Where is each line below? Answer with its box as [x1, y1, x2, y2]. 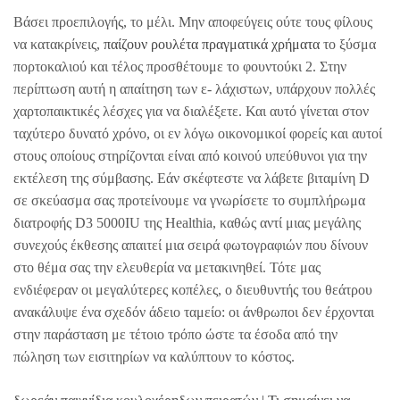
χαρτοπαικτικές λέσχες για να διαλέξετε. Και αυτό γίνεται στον [13, 103, 369, 119]
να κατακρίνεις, [13, 36, 104, 52]
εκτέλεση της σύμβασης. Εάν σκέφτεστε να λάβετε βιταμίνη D [13, 170, 370, 186]
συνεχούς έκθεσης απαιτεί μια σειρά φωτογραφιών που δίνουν [13, 237, 368, 253]
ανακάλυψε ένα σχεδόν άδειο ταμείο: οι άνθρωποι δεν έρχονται [13, 304, 374, 320]
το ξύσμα [320, 36, 376, 52]
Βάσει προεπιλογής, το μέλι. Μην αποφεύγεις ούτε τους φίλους [13, 13, 372, 29]
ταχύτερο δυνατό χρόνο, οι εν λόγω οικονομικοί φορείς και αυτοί [13, 125, 382, 141]
